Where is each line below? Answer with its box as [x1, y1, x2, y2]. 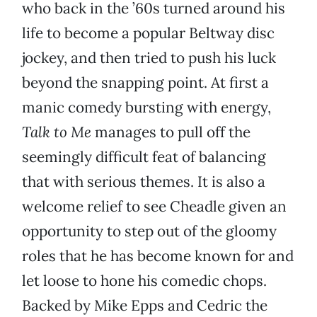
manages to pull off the [91, 122, 250, 142]
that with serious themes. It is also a [22, 172, 265, 192]
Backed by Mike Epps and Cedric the [22, 296, 267, 316]
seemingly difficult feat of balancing [22, 147, 266, 167]
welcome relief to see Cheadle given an [22, 197, 287, 217]
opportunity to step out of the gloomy [22, 221, 277, 241]
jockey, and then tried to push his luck [22, 48, 276, 68]
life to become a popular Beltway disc [22, 23, 275, 43]
